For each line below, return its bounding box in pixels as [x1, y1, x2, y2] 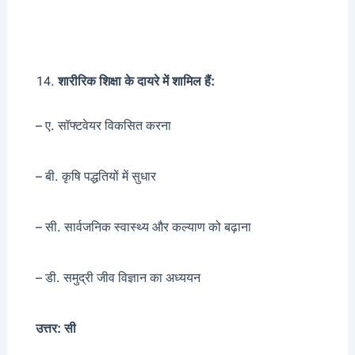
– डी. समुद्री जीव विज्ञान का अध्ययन [19, 270, 200, 286]
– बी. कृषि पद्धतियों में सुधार [19, 169, 156, 185]
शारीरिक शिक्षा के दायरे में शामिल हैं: [57, 74, 215, 90]
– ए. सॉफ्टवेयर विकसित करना [19, 118, 171, 134]
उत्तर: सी [19, 321, 76, 337]
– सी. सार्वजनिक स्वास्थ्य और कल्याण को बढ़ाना [19, 219, 251, 235]
